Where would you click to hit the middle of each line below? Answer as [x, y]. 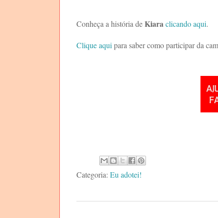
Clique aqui [94, 45]
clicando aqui [186, 23]
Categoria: [93, 174]
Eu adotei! [126, 174]
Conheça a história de [110, 23]
